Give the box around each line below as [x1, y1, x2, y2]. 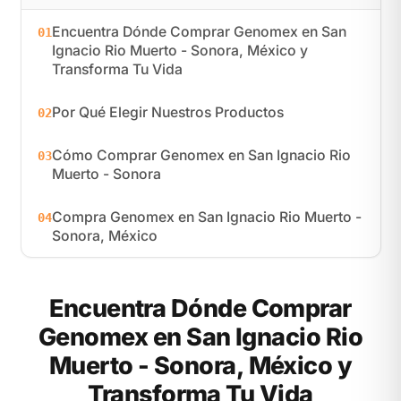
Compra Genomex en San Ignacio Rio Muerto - [51, 208, 362, 226]
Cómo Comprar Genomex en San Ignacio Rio [51, 146, 351, 164]
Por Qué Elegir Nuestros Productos [51, 103, 284, 121]
